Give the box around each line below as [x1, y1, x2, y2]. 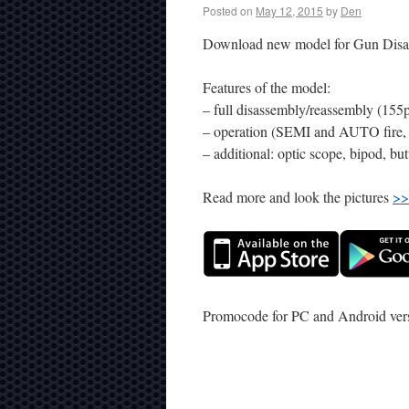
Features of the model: [203, 78, 330, 97]
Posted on [203, 3, 253, 18]
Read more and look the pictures [203, 187, 393, 206]
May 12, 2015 [256, 3, 323, 18]
